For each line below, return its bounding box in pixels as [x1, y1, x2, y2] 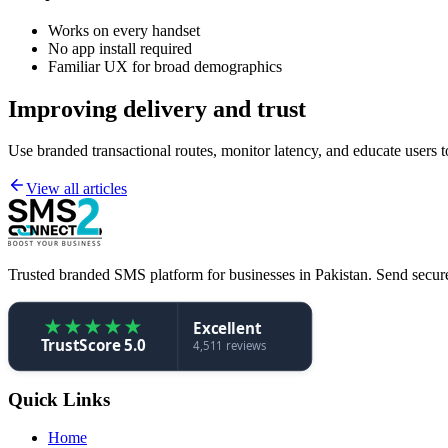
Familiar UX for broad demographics [48, 57, 282, 75]
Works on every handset [48, 21, 200, 39]
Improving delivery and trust [8, 95, 306, 122]
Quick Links [8, 388, 110, 410]
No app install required [48, 39, 192, 57]
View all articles [26, 180, 127, 198]
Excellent [193, 317, 262, 339]
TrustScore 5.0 [40, 335, 146, 357]
